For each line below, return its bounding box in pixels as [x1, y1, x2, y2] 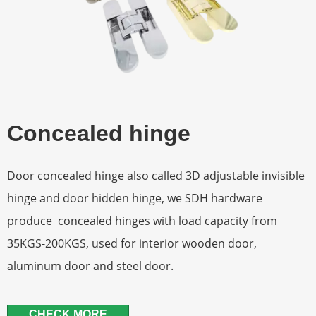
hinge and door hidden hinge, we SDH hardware [7, 190, 262, 206]
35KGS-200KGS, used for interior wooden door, [7, 236, 257, 251]
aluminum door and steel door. [7, 258, 174, 274]
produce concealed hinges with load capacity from [7, 213, 277, 229]
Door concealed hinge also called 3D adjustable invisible [7, 168, 305, 183]
